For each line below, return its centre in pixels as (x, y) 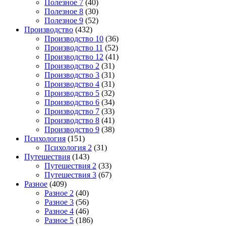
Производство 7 (72, 111)
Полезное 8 (64, 11)
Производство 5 (72, 93)
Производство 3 (72, 75)
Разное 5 (59, 220)
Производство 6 (72, 102)
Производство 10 (74, 38)
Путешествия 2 (70, 165)
